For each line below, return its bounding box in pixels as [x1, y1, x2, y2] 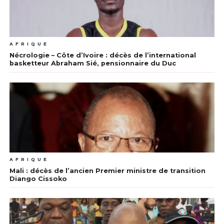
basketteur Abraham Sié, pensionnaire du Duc [9, 59, 176, 67]
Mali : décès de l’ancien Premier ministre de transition [9, 167, 205, 175]
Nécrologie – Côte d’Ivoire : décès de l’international [9, 51, 196, 59]
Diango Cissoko [9, 175, 67, 183]
